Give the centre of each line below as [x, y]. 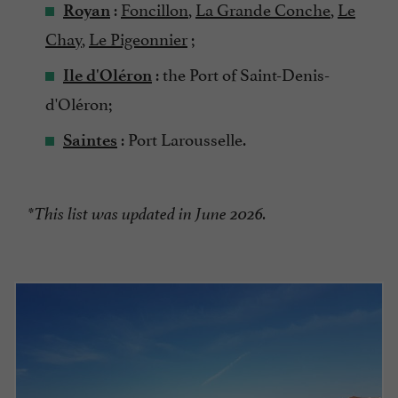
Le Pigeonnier [138, 37]
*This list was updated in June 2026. [147, 214]
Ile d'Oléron [107, 75]
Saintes [90, 139]
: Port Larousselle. [182, 137]
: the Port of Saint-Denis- [241, 72]
